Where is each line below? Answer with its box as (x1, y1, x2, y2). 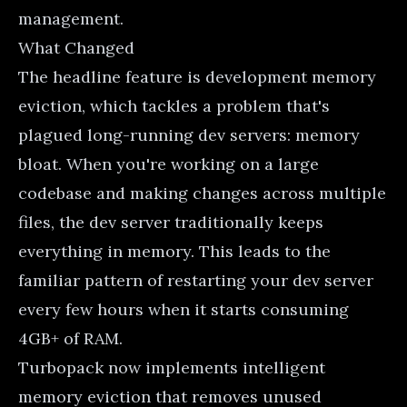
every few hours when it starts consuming (18, 298, 349, 320)
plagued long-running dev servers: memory (18, 124, 360, 145)
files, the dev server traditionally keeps (18, 211, 323, 233)
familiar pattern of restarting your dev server (18, 269, 373, 291)
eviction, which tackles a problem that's (18, 94, 330, 116)
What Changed (18, 36, 134, 58)
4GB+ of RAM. (18, 327, 123, 349)
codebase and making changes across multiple (18, 182, 386, 203)
